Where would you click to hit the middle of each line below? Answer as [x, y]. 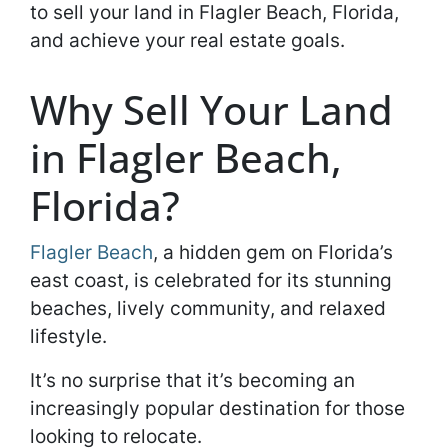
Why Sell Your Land [211, 109]
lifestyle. [71, 336]
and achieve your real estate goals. [187, 40]
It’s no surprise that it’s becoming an [192, 380]
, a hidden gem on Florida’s [273, 252]
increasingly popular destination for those [217, 408]
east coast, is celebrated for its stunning [211, 280]
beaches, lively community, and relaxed [208, 308]
